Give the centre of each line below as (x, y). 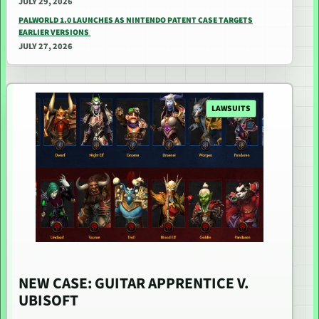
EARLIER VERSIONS (54, 32)
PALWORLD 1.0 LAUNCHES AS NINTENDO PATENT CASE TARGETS (136, 20)
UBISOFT (48, 301)
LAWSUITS (231, 108)
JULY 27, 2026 (46, 47)
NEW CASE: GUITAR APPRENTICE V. (134, 284)
